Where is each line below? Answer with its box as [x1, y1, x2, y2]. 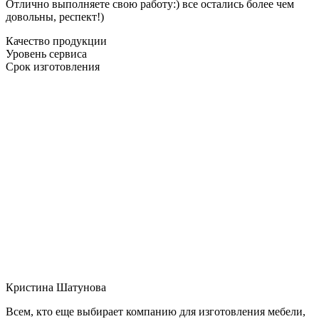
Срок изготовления [6, 60, 100, 73]
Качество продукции [6, 34, 107, 47]
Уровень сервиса [6, 47, 87, 60]
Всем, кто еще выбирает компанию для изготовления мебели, [6, 305, 305, 318]
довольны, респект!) [6, 10, 104, 23]
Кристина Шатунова [6, 281, 106, 293]
